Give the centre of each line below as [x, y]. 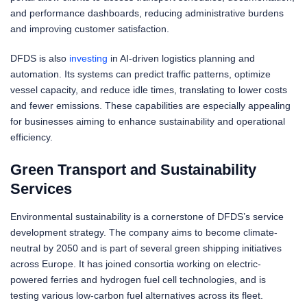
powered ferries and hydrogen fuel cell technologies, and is [138, 280]
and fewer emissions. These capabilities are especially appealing [150, 105]
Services [41, 188]
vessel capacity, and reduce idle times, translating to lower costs [149, 89]
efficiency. [32, 137]
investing [88, 58]
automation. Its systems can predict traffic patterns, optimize [140, 74]
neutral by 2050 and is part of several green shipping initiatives [146, 248]
